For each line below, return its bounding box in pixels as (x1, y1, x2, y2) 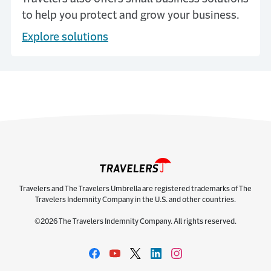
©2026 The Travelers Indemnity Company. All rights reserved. (34, 218, 237, 225)
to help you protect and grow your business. (22, 10, 240, 21)
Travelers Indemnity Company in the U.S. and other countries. (35, 196, 236, 203)
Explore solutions (22, 31, 108, 42)
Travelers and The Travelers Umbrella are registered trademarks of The (19, 185, 252, 192)
